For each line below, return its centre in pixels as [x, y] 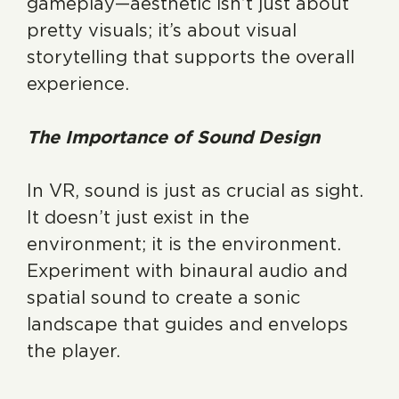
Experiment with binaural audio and [187, 271]
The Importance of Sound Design [173, 137]
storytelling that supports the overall [191, 57]
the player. [73, 351]
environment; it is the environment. [184, 244]
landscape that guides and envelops [187, 324]
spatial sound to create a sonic [163, 297]
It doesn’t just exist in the [138, 217]
